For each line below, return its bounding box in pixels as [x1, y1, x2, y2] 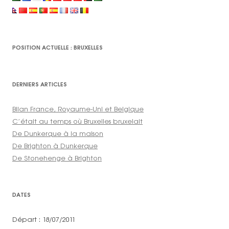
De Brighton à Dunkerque [12, 142, 98, 150]
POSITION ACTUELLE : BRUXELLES [12, 43, 103, 52]
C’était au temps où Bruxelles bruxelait [12, 117, 143, 126]
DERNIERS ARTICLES [12, 80, 67, 88]
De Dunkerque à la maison [12, 129, 103, 138]
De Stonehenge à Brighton [12, 154, 102, 163]
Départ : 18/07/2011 [12, 215, 75, 224]
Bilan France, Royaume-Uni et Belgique [12, 105, 144, 113]
